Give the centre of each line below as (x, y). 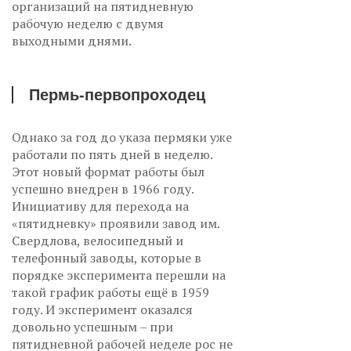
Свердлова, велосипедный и (98, 240)
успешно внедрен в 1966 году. (103, 188)
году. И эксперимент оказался (102, 309)
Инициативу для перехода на (100, 206)
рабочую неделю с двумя (88, 23)
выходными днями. (72, 40)
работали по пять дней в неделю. (112, 154)
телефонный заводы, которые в (107, 257)
